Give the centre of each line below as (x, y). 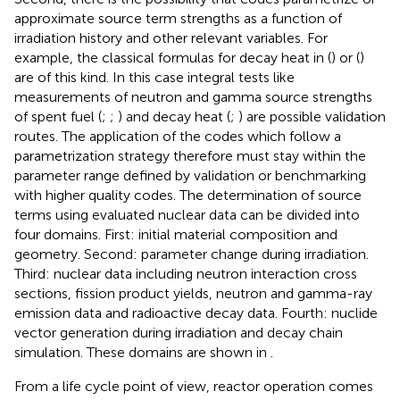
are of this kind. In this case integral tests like (154, 77)
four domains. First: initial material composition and (176, 234)
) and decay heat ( (174, 116)
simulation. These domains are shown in (142, 352)
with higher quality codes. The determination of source (188, 195)
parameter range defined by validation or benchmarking (190, 175)
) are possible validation (312, 116)
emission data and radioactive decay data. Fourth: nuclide (196, 312)
